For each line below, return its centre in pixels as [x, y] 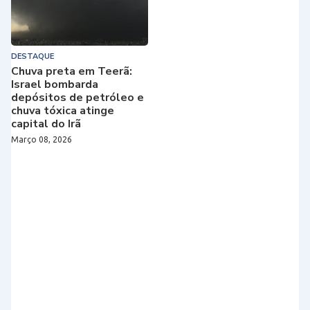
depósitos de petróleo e [77, 97]
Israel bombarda [55, 84]
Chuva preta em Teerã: [72, 71]
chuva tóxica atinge [63, 110]
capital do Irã [46, 124]
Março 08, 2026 [42, 139]
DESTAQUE [33, 56]
